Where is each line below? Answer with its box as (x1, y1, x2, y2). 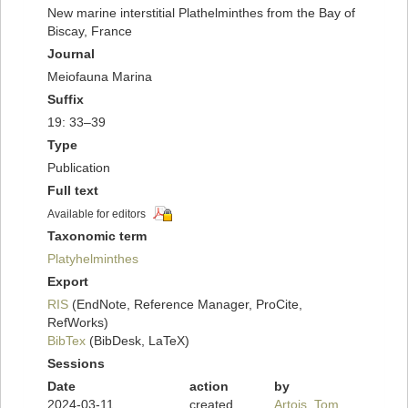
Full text (47, 183, 98, 199)
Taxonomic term (47, 229, 147, 244)
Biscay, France (47, 24, 132, 39)
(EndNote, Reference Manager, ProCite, (68, 297, 302, 312)
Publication (47, 160, 110, 176)
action (189, 379, 229, 394)
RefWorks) (47, 315, 108, 331)
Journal (47, 46, 95, 62)
